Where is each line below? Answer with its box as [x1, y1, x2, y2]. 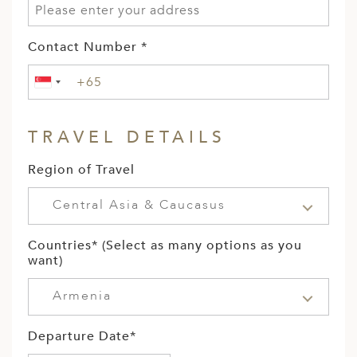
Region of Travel [28, 161, 135, 179]
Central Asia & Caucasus [53, 196, 226, 214]
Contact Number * [28, 38, 147, 57]
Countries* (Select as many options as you [28, 237, 302, 255]
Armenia [53, 287, 112, 305]
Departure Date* [28, 328, 136, 346]
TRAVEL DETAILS [28, 126, 226, 150]
